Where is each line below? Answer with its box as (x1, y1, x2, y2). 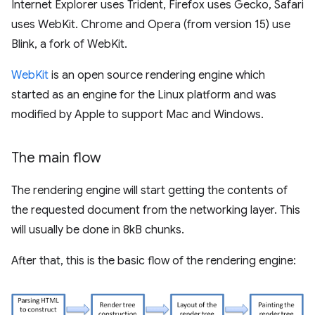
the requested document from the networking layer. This (11, 203, 300, 218)
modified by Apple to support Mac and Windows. (11, 108, 264, 122)
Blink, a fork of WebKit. (11, 37, 127, 52)
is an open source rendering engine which (49, 68, 265, 83)
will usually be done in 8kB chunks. (11, 223, 184, 238)
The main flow (11, 149, 101, 167)
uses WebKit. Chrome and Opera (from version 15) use (11, 18, 290, 32)
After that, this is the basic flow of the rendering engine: (11, 254, 296, 269)
